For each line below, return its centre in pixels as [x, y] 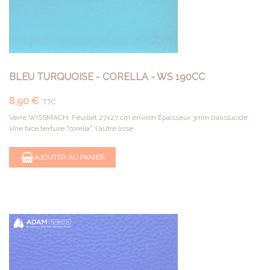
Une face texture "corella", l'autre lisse [71, 128]
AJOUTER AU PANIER [70, 157]
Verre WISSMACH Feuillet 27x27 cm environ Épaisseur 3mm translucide [128, 117]
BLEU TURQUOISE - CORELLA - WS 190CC [107, 77]
